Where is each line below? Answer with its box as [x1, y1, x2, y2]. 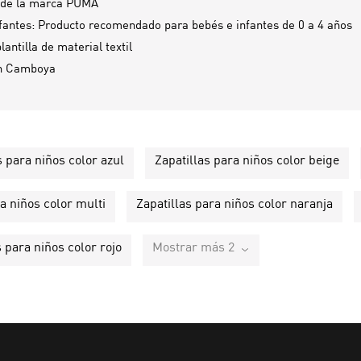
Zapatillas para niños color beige [155, 154, 339, 168]
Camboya [6, 63, 56, 76]
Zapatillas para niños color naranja [136, 197, 333, 211]
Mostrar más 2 [152, 241, 234, 255]
